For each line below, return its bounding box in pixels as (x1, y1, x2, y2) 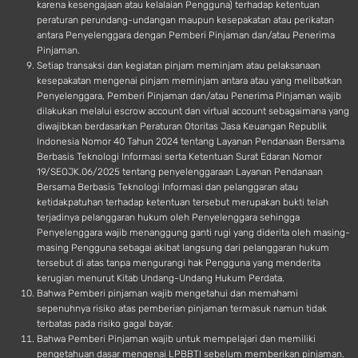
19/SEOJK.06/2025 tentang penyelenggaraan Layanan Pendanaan (37, 166, 323, 177)
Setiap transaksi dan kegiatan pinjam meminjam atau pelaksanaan (37, 60, 320, 71)
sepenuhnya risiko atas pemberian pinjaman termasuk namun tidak (37, 303, 327, 314)
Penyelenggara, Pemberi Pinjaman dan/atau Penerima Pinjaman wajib (37, 90, 341, 101)
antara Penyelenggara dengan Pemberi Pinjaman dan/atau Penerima (37, 30, 335, 41)
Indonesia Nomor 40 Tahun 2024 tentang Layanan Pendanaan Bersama (37, 136, 344, 147)
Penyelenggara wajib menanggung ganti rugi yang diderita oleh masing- (37, 227, 350, 238)
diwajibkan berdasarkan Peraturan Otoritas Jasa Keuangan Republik (37, 121, 327, 132)
